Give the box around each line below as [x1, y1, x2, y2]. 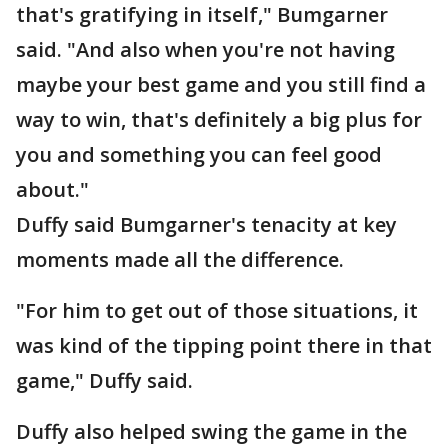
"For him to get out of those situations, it [16, 297, 418, 325]
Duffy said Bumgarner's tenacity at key [16, 211, 397, 239]
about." [16, 176, 89, 204]
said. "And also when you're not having [16, 36, 395, 64]
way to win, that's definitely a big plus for [16, 106, 422, 134]
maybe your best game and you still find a [16, 71, 426, 99]
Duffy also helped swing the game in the [16, 418, 407, 446]
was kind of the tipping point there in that [16, 332, 432, 360]
